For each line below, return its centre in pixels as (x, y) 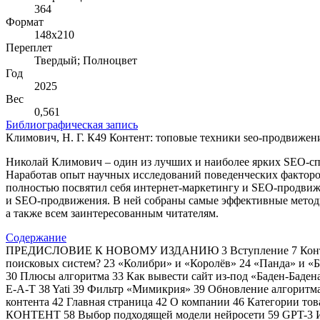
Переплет (29, 47)
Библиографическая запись (72, 124)
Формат (25, 21)
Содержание (36, 237)
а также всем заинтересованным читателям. (112, 213)
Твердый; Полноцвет (86, 60)
